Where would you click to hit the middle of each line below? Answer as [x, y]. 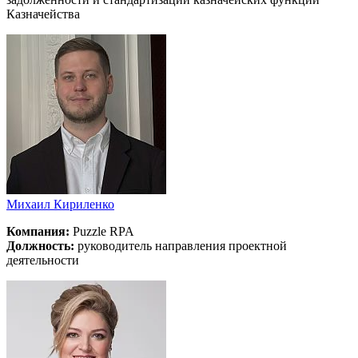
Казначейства [43, 14]
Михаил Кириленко [60, 204]
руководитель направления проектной [181, 245]
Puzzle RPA [102, 231]
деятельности [43, 260]
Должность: [40, 245]
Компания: [38, 231]
